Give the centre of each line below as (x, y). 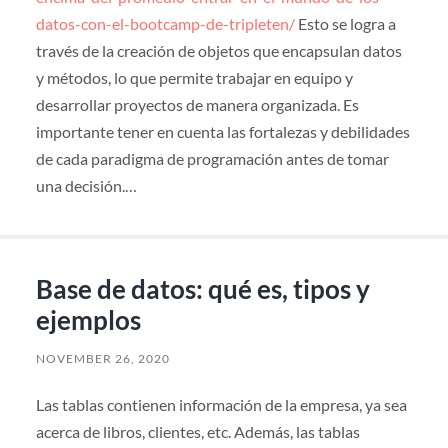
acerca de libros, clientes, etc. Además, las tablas (197, 432)
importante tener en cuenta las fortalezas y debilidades (222, 131)
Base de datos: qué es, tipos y (202, 289)
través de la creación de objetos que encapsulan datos (218, 50)
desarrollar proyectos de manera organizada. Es (197, 104)
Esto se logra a (345, 23)
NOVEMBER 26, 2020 (102, 359)
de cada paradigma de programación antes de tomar (212, 158)
